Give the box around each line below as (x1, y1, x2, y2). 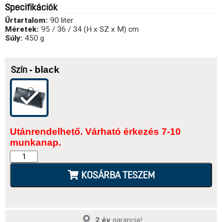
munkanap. (10, 137, 61, 148)
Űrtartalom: (5, 16, 48, 25)
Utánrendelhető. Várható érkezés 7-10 (10, 126, 181, 137)
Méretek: (5, 25, 39, 34)
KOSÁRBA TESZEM (81, 171, 155, 181)
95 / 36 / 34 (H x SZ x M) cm (39, 25, 139, 34)
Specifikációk (5, 3, 57, 13)
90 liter (48, 16, 73, 25)
